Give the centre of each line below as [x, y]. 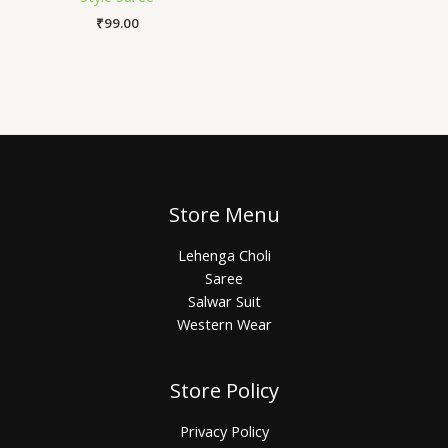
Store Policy [224, 390]
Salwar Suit [224, 300]
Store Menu [224, 214]
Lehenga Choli [224, 254]
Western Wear [224, 323]
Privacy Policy [224, 430]
